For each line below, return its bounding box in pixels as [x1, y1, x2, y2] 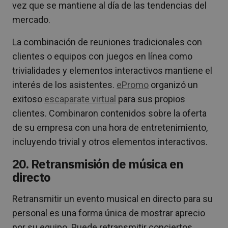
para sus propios [116, 94, 185, 105]
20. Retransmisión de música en [12, 156, 184, 173]
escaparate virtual [44, 94, 116, 105]
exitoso [12, 94, 44, 105]
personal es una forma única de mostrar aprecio [12, 208, 205, 219]
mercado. [12, 14, 50, 25]
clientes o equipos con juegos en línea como [12, 51, 192, 62]
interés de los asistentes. [12, 79, 117, 91]
